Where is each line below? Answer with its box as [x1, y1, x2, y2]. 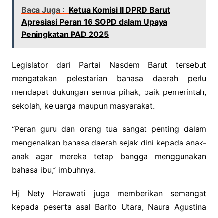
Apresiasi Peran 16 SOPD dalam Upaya [21, 17, 167, 27]
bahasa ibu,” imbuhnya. [11, 164, 96, 175]
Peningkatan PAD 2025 [21, 29, 109, 39]
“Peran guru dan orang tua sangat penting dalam [11, 124, 207, 134]
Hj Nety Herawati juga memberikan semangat [11, 188, 207, 198]
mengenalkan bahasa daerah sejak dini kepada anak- [11, 137, 207, 147]
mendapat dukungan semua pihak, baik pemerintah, [11, 87, 207, 97]
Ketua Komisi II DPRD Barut [68, 4, 170, 15]
